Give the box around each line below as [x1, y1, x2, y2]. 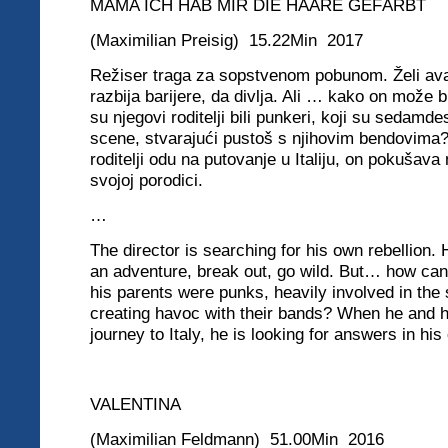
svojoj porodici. [90, 170, 268, 190]
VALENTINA [90, 394, 181, 414]
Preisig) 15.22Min [181, 30, 317, 50]
